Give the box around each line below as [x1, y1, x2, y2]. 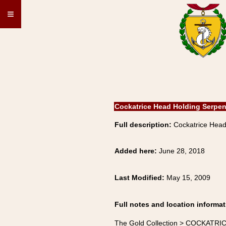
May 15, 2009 [166, 174, 210, 182]
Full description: [115, 121, 172, 129]
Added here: [115, 147, 159, 155]
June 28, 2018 [159, 147, 205, 155]
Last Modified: [115, 174, 166, 182]
